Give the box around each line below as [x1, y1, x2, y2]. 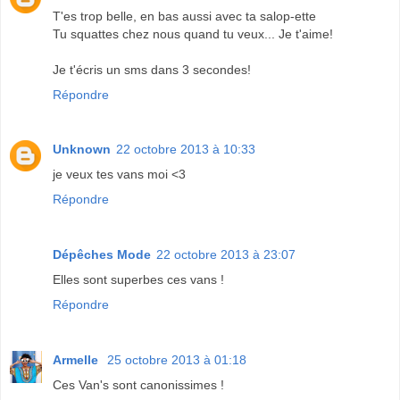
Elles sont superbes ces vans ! [53, 272, 224, 287]
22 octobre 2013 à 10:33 [116, 142, 255, 157]
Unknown [53, 142, 111, 157]
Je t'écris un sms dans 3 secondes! [53, 62, 251, 77]
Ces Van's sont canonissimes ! [53, 378, 224, 393]
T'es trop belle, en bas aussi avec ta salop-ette [53, 8, 316, 23]
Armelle [53, 353, 102, 368]
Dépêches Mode [53, 247, 151, 262]
